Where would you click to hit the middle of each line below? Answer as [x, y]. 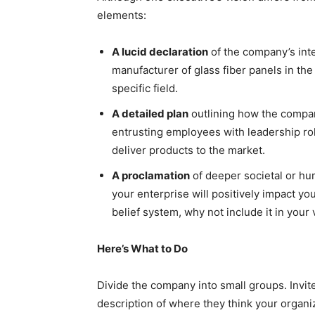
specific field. [145, 88]
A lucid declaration [160, 51]
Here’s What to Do [142, 248]
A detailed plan [150, 113]
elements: [122, 15]
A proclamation [151, 175]
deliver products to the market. [188, 150]
